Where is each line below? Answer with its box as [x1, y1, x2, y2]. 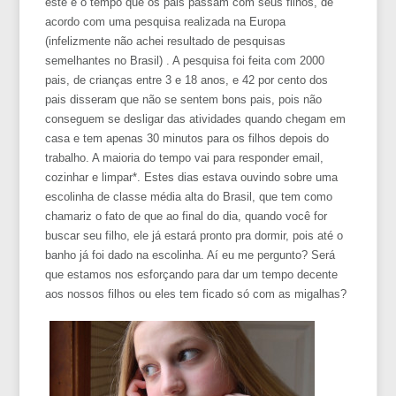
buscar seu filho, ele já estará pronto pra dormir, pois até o [45, 228, 344, 242]
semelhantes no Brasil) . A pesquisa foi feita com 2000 [45, 53, 325, 67]
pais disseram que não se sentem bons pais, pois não [45, 92, 323, 106]
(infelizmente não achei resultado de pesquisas [45, 34, 286, 48]
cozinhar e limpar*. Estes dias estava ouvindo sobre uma [45, 170, 339, 184]
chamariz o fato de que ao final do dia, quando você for [45, 209, 328, 223]
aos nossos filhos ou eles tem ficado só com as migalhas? [45, 286, 347, 301]
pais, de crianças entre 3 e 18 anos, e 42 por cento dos [45, 72, 329, 87]
